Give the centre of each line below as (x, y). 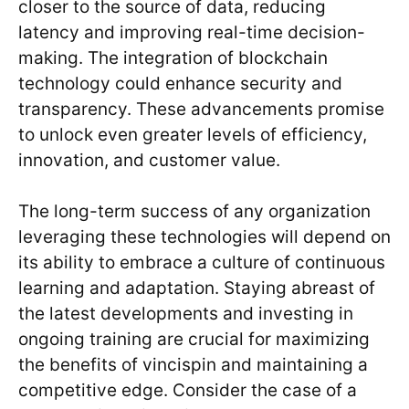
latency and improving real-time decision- (192, 32)
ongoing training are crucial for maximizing (194, 340)
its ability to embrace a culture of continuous (202, 263)
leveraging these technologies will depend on (204, 237)
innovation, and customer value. (149, 160)
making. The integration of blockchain (173, 58)
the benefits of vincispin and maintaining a (193, 365)
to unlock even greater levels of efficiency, (193, 134)
